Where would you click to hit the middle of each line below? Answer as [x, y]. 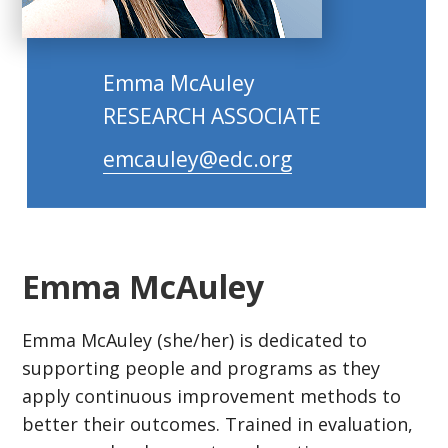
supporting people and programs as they [201, 368]
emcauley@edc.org [198, 159]
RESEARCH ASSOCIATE [212, 116]
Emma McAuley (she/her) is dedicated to [195, 340]
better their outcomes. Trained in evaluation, [218, 424]
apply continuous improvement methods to [212, 396]
